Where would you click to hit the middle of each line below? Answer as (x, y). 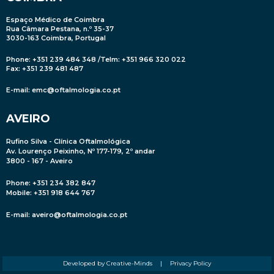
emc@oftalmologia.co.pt (76, 90)
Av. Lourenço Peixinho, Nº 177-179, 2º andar (81, 151)
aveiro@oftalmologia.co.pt (80, 215)
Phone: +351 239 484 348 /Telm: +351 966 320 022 (96, 60)
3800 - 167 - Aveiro (39, 161)
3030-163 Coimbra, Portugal (56, 38)
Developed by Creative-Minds (108, 264)
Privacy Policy (191, 264)
